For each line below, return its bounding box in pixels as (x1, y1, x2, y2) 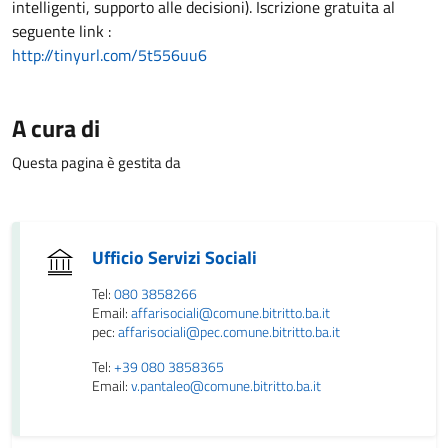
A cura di (12, 110, 100, 146)
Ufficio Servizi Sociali (92, 244, 257, 271)
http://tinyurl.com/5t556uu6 (12, 43, 207, 67)
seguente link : (12, 19, 111, 43)
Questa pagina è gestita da (12, 151, 181, 174)
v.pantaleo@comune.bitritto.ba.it (131, 375, 321, 397)
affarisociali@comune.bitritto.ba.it (131, 302, 330, 324)
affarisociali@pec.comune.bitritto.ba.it (118, 321, 340, 343)
